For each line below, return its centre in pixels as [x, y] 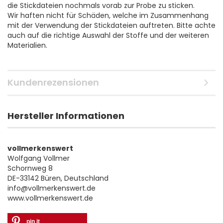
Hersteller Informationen [66, 116]
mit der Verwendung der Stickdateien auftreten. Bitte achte [111, 26]
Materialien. [27, 46]
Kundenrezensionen [53, 83]
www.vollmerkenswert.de [50, 198]
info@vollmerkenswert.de [52, 188]
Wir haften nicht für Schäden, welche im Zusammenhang [108, 16]
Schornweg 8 [30, 168]
